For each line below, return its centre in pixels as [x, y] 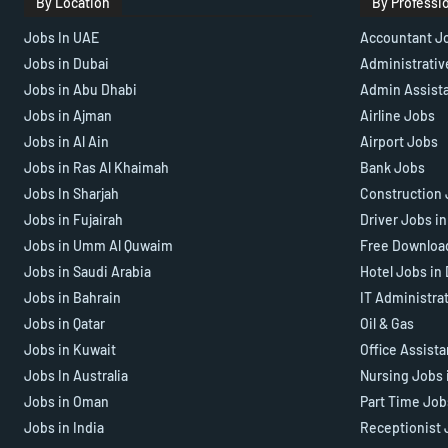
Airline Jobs [397, 116]
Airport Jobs [399, 142]
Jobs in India [64, 428]
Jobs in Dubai [66, 64]
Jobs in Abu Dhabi [80, 90]
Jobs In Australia [76, 376]
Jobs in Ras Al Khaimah [96, 168]
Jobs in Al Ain [66, 142]
